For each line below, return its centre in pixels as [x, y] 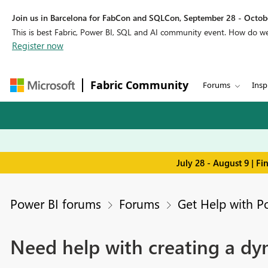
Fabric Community [139, 85]
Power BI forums [55, 204]
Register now [38, 45]
